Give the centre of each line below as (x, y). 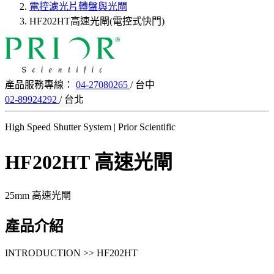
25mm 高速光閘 (38, 196)
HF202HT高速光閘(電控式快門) (97, 21)
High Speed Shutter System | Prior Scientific (90, 127)
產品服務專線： (39, 85)
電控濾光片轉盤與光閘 (78, 7)
